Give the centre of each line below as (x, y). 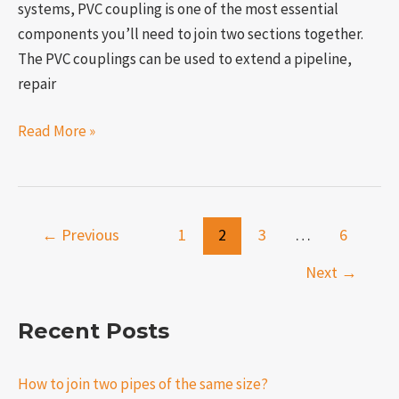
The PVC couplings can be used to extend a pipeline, (185, 58)
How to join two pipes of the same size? (143, 383)
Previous (89, 234)
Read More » (57, 131)
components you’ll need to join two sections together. (191, 33)
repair (37, 83)
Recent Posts (94, 330)
